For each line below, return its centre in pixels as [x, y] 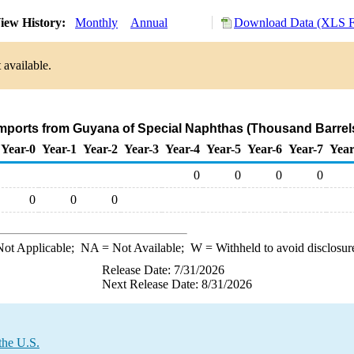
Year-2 [100, 149]
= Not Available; [144, 248]
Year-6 [265, 149]
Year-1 [59, 149]
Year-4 [183, 149]
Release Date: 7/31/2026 [163, 270]
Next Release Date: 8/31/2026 [177, 284]
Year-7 [306, 149]
